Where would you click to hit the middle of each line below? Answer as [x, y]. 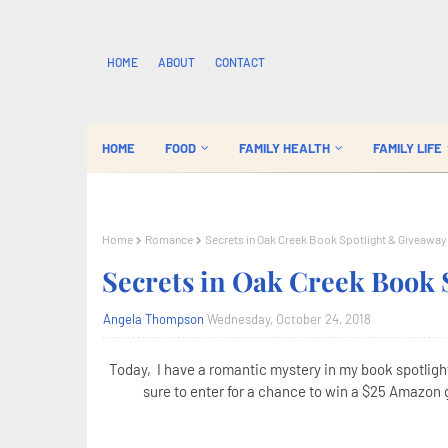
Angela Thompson [153, 319]
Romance [169, 239]
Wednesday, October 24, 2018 [289, 319]
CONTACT [240, 62]
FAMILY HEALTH [284, 148]
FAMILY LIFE [407, 148]
